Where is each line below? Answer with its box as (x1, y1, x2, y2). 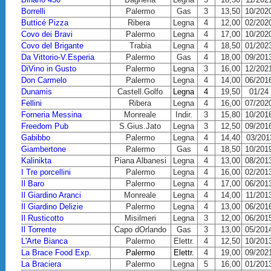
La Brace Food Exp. (21, 248, 92, 257)
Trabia (129, 41, 151, 50)
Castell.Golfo (117, 87, 163, 96)
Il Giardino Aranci (21, 191, 82, 200)
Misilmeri (125, 214, 156, 223)
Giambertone (21, 145, 67, 154)
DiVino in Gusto (21, 64, 77, 73)
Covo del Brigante (21, 41, 84, 50)
